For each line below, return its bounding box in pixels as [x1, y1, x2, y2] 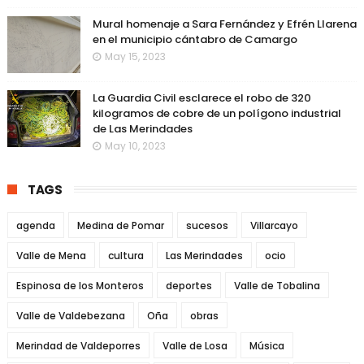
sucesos [185, 218, 228, 232]
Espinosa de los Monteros [15, 278, 144, 292]
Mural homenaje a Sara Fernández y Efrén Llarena [92, 15, 357, 32]
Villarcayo [249, 218, 298, 232]
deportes [165, 278, 212, 292]
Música [249, 338, 284, 353]
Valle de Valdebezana [15, 308, 125, 323]
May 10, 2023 [104, 138, 166, 153]
